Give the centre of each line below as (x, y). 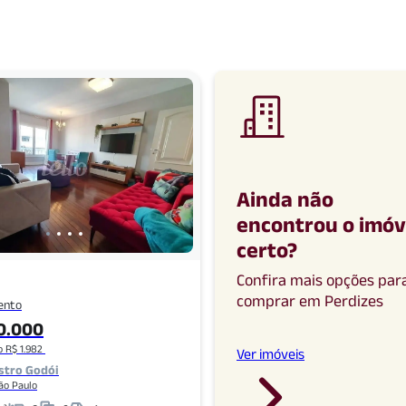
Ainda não (285, 199)
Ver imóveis (271, 354)
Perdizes (354, 301)
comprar (266, 301)
